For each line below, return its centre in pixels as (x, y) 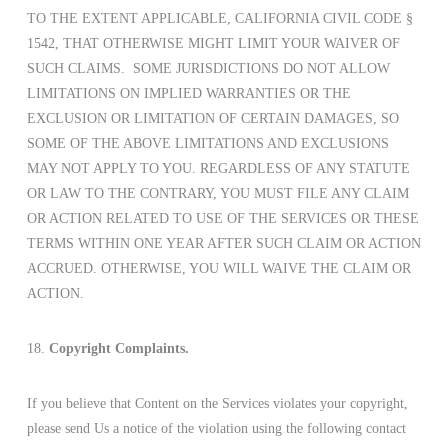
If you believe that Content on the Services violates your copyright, (217, 404)
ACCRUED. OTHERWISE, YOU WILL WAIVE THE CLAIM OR (218, 269)
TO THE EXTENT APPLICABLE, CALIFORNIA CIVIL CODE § (219, 19)
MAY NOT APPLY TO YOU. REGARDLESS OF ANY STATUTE (218, 169)
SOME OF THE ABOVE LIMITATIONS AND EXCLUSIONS (207, 144)
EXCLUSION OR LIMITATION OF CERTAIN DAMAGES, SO (212, 119)
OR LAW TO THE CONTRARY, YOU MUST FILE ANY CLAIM (217, 194)
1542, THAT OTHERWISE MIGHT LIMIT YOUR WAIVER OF (213, 44)
